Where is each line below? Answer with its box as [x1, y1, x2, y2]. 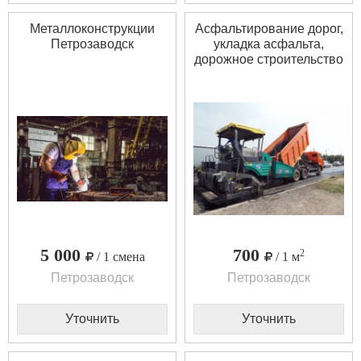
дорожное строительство [194, 52, 343, 66]
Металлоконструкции [30, 21, 155, 35]
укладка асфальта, [214, 36, 324, 51]
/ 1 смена [96, 250, 145, 264]
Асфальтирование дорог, [194, 21, 343, 35]
